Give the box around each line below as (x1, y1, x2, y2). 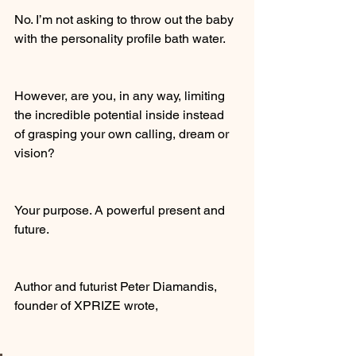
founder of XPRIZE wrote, (14, 298, 158, 313)
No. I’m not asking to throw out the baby (14, 12, 237, 27)
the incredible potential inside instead (14, 107, 227, 122)
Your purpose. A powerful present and (14, 203, 228, 218)
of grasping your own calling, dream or (14, 126, 232, 141)
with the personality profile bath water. (14, 31, 226, 46)
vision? (14, 145, 55, 161)
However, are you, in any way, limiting (14, 88, 228, 103)
